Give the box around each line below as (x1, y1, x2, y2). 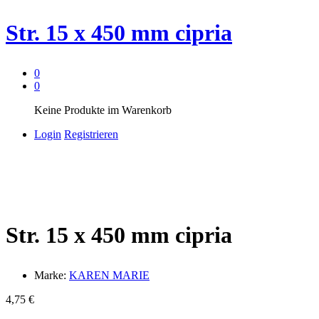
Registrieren (64, 127, 118, 140)
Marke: (34, 268, 69, 281)
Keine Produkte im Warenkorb (34, 103, 172, 116)
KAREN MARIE (69, 268, 150, 281)
